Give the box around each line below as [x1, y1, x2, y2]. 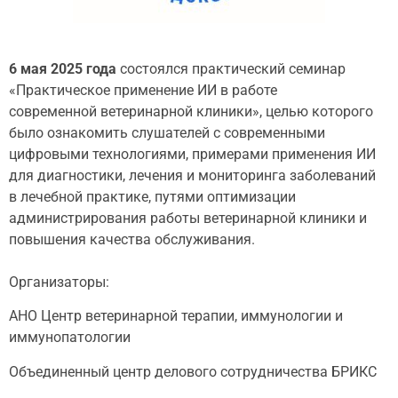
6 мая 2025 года [9, 60, 116, 77]
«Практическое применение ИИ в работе [9, 82, 277, 99]
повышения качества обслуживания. [9, 231, 259, 248]
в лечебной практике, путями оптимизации [9, 188, 296, 205]
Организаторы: [9, 274, 109, 291]
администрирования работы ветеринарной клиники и [9, 210, 367, 227]
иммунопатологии [9, 329, 131, 346]
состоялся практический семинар [116, 60, 346, 77]
